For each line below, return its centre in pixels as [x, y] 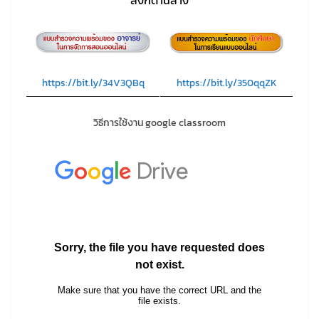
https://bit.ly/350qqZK [226, 83]
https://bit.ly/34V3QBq [93, 83]
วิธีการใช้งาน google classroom [159, 123]
